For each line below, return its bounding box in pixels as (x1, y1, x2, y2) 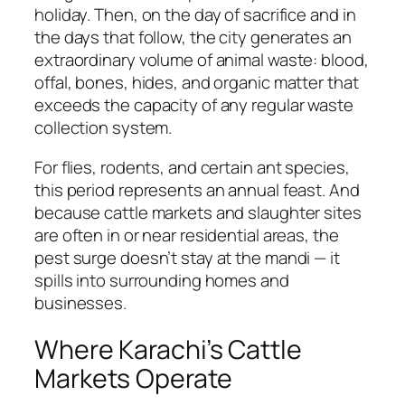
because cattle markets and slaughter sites (34, 200, 362, 224)
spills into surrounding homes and (34, 268, 289, 292)
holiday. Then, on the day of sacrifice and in (34, 3, 356, 27)
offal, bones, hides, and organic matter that (34, 71, 359, 95)
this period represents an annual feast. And (34, 177, 360, 202)
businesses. (34, 290, 127, 315)
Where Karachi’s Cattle (34, 332, 302, 368)
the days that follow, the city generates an (34, 25, 352, 50)
